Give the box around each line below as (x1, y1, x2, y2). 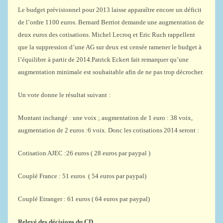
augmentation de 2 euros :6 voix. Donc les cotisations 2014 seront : (18, 126, 199, 134)
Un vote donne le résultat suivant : (18, 91, 111, 99)
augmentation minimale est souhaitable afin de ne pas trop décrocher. (18, 68, 204, 76)
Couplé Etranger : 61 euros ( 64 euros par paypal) (18, 195, 150, 203)
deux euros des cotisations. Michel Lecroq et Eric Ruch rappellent (18, 31, 195, 38)
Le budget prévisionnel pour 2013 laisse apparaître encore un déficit (18, 6, 202, 13)
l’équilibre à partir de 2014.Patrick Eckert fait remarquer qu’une (18, 56, 189, 63)
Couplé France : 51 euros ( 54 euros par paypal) (18, 172, 146, 180)
